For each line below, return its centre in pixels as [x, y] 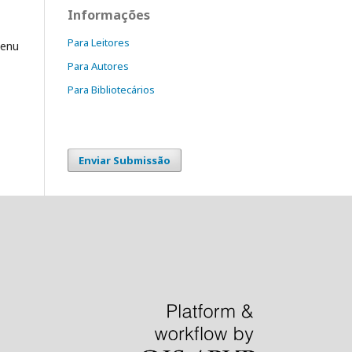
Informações [109, 15]
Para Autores [98, 66]
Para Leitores [99, 43]
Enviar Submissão [125, 161]
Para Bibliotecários [111, 90]
